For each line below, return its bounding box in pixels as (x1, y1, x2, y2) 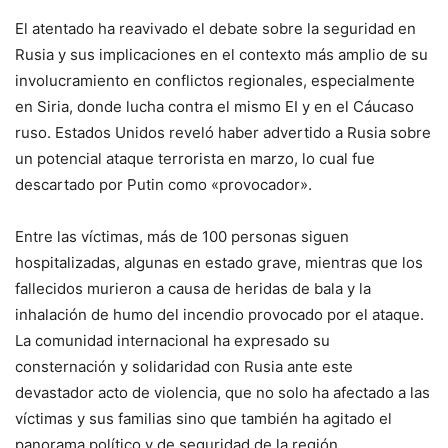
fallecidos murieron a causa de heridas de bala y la (15, 279, 371, 299)
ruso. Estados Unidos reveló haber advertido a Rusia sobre (15, 123, 431, 143)
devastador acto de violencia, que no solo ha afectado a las (15, 383, 430, 403)
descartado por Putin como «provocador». (15, 175, 312, 195)
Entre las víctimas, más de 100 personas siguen (15, 227, 349, 247)
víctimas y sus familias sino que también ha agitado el (15, 409, 392, 429)
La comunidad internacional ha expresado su (15, 331, 330, 351)
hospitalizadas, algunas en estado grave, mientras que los (15, 253, 423, 273)
